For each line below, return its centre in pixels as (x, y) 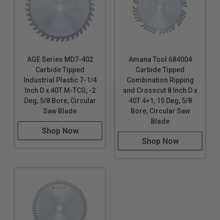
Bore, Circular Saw (160, 111)
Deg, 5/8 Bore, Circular (60, 101)
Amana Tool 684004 (160, 60)
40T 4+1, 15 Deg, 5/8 (160, 101)
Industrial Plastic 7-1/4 (60, 80)
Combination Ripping (160, 80)
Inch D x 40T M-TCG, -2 (60, 91)
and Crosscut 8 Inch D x (160, 91)
